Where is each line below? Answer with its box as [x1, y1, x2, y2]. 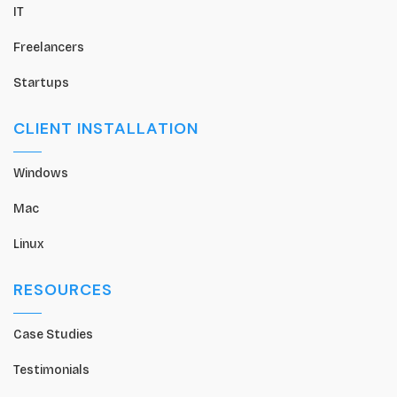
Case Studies [13, 326, 93, 342]
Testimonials [13, 362, 90, 378]
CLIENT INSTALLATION [13, 117, 198, 139]
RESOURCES [13, 278, 113, 300]
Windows [13, 165, 68, 181]
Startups [13, 74, 69, 90]
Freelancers [13, 39, 84, 55]
